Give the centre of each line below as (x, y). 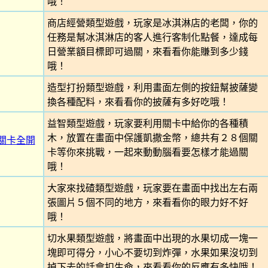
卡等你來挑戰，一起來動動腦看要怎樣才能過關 (147, 152)
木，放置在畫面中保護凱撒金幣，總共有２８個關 (152, 138)
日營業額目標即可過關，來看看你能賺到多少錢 (147, 52)
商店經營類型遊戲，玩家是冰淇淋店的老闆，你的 (152, 23)
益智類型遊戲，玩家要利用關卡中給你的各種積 (147, 124)
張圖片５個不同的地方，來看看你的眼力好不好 (147, 202)
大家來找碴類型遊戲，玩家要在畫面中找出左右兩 (152, 188)
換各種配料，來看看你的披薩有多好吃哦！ (138, 102)
